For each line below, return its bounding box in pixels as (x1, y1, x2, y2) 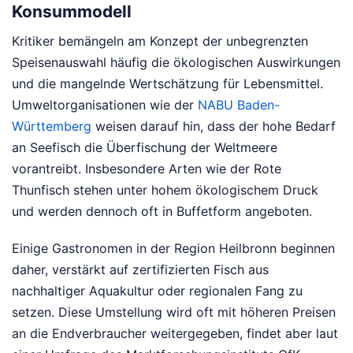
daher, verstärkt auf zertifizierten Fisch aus (12, 261, 269, 277)
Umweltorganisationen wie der (12, 96, 198, 113)
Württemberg (12, 117, 91, 134)
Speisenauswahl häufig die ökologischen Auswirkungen (12, 54, 340, 70)
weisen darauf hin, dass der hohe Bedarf (91, 117, 336, 134)
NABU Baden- (198, 96, 280, 113)
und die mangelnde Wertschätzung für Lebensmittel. (12, 75, 323, 91)
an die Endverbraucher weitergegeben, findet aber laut (12, 325, 338, 341)
